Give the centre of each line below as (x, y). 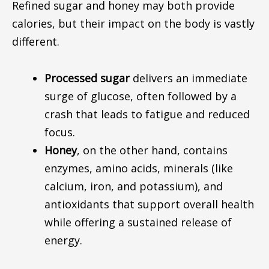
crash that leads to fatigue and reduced (147, 114)
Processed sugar (87, 78)
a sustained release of (173, 222)
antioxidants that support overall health (149, 204)
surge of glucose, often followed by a (140, 96)
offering (95, 222)
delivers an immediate (188, 78)
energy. (63, 240)
